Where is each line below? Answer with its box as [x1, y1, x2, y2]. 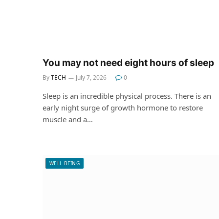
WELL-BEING [49, 159, 80, 167]
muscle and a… [43, 114, 93, 124]
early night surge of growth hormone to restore [43, 102, 203, 112]
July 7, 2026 [76, 73, 107, 82]
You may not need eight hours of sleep [43, 57, 214, 68]
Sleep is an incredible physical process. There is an [43, 90, 211, 101]
